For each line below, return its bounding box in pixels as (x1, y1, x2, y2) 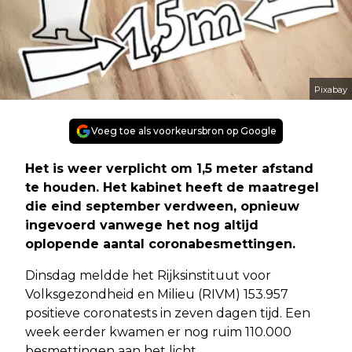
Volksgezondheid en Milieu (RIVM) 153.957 (25, 287, 288, 302)
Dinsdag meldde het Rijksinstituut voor (25, 268, 271, 284)
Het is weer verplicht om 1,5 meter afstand (25, 161, 313, 177)
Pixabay (314, 84, 347, 96)
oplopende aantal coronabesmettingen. (25, 236, 295, 252)
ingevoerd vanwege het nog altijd (25, 218, 258, 233)
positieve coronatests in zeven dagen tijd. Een (25, 306, 310, 321)
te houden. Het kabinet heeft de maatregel (25, 180, 319, 196)
